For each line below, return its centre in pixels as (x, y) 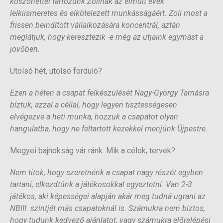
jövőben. (26, 49)
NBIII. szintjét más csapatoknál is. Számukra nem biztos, (108, 209)
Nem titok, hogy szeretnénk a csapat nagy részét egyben (107, 173)
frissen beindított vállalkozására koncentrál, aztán (95, 25)
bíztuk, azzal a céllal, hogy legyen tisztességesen (94, 105)
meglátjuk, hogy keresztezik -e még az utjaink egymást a (107, 37)
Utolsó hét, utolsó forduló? (56, 71)
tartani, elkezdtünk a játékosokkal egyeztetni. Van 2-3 (101, 185)
